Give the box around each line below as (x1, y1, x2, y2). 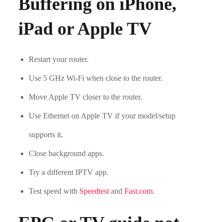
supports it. (29, 130, 63, 139)
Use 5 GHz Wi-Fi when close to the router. (29, 74, 163, 83)
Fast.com (124, 187, 153, 196)
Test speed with (29, 187, 80, 196)
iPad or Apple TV (18, 19, 152, 39)
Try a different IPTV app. (29, 168, 109, 177)
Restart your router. (29, 55, 89, 64)
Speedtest (79, 187, 110, 196)
